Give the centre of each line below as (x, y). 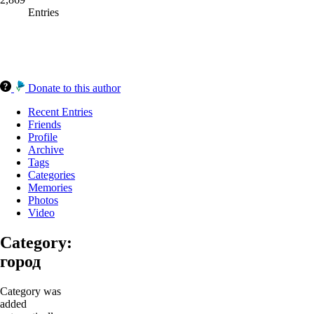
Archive (46, 150)
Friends (45, 125)
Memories (50, 188)
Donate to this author (74, 88)
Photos (43, 200)
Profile (43, 137)
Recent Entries (60, 112)
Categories (52, 175)
